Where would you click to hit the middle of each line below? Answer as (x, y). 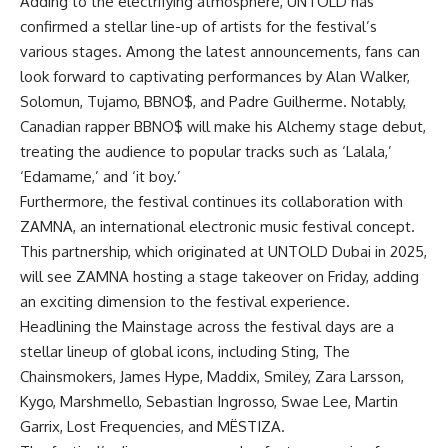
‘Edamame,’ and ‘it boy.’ (100, 177)
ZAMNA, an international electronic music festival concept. (217, 227)
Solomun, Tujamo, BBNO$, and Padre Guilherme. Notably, (213, 102)
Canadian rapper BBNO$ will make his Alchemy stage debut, (223, 127)
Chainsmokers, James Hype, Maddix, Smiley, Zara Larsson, (212, 377)
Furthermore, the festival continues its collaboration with (211, 202)
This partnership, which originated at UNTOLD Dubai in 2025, (223, 252)
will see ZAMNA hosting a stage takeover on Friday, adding (219, 277)
